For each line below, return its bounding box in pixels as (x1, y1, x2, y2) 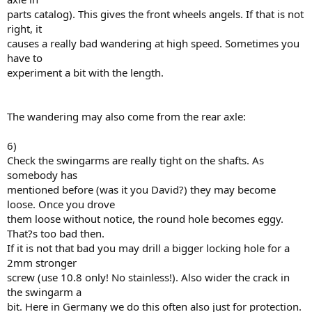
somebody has (7, 168, 77, 182)
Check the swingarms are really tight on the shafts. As (7, 153, 264, 167)
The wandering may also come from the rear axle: (7, 109, 246, 123)
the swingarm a (7, 285, 81, 299)
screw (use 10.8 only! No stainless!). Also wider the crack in (7, 270, 290, 284)
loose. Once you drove (7, 197, 115, 211)
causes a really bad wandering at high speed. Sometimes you (7, 36, 299, 50)
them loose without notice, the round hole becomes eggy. (7, 212, 283, 226)
